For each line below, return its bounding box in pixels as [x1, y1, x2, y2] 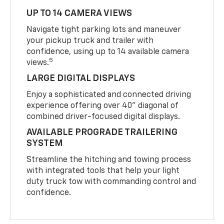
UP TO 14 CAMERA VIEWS [26, 9, 132, 18]
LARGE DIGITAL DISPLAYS [26, 74, 135, 83]
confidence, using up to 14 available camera [26, 48, 189, 56]
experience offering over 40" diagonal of [26, 102, 178, 110]
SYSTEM [26, 139, 63, 148]
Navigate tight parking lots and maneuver [26, 26, 181, 34]
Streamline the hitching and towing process [26, 156, 191, 164]
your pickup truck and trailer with [26, 37, 154, 45]
